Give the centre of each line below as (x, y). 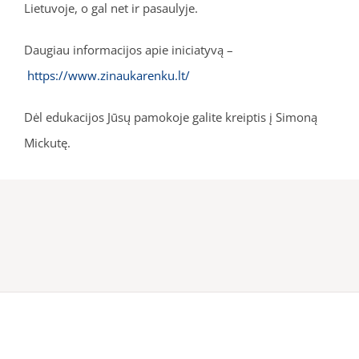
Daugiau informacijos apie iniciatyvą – (128, 49)
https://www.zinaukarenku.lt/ (108, 75)
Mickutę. (47, 142)
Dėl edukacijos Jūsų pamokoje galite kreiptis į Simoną (170, 117)
